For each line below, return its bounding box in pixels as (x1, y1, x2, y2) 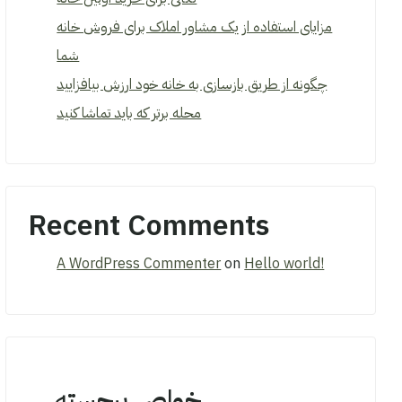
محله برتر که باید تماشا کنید (57, 102, 202, 124)
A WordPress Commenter (57, 253, 222, 275)
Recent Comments (28, 204, 271, 247)
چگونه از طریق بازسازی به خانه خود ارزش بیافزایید (57, 74, 328, 95)
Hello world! (244, 253, 325, 275)
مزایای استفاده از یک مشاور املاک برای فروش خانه (57, 16, 333, 38)
